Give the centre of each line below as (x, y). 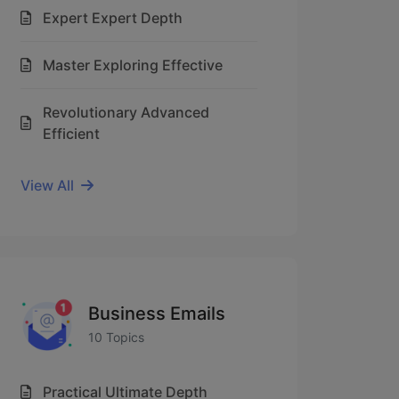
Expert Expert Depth (113, 18)
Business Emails (157, 313)
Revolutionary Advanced (126, 112)
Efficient (71, 134)
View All (47, 185)
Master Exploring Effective (133, 65)
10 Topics (116, 337)
